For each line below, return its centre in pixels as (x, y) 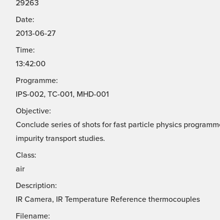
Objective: (33, 111)
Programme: (37, 81)
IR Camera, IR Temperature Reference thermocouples (108, 200)
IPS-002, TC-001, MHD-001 (62, 95)
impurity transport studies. (60, 139)
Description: (36, 186)
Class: (26, 155)
